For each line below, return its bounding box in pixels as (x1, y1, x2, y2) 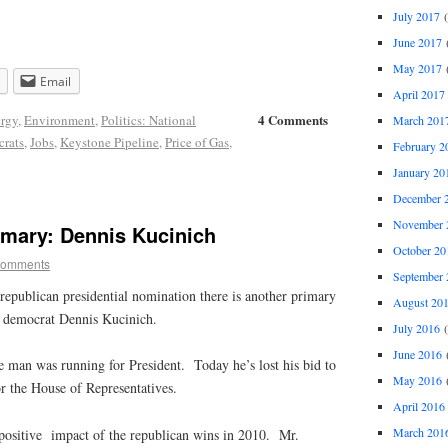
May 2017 (392, 59, 442, 76)
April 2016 (392, 397, 445, 414)
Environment (24, 111, 95, 130)
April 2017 (392, 85, 445, 102)
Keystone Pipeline (60, 133, 159, 152)
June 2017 (392, 33, 442, 50)
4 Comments (258, 110, 329, 130)
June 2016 (392, 345, 442, 362)
